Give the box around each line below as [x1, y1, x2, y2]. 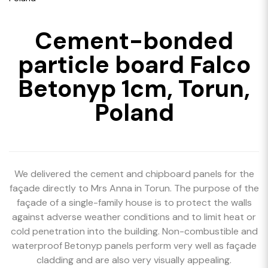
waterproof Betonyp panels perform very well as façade [11, 239, 257, 252]
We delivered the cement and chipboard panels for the [14, 167, 254, 180]
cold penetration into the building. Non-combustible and [10, 225, 258, 237]
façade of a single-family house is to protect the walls [16, 196, 252, 209]
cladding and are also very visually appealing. [36, 254, 232, 266]
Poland [94, 97, 174, 128]
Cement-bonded [35, 25, 233, 56]
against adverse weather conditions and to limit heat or [12, 211, 256, 223]
